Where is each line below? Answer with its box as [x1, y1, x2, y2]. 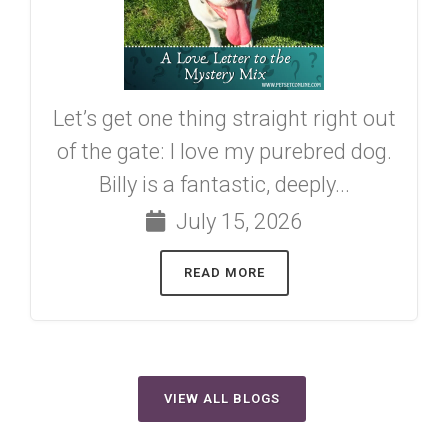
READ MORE [183, 264, 265, 280]
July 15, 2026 [171, 208, 302, 234]
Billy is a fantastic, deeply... [98, 171, 350, 197]
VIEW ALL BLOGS [163, 390, 280, 406]
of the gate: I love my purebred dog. [56, 138, 392, 164]
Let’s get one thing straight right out [52, 105, 396, 131]
